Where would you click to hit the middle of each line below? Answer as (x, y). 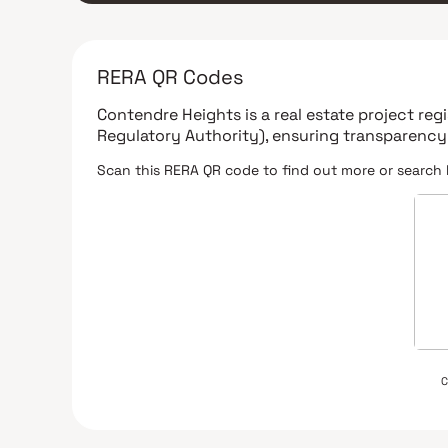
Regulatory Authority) (181, 135)
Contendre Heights (169, 114)
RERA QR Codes (170, 76)
